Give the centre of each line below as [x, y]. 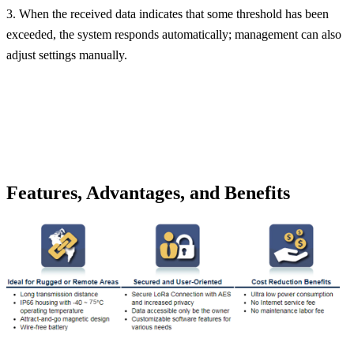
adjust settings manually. [67, 55]
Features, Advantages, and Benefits [148, 193]
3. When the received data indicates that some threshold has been [168, 14]
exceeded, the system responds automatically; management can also [174, 35]
